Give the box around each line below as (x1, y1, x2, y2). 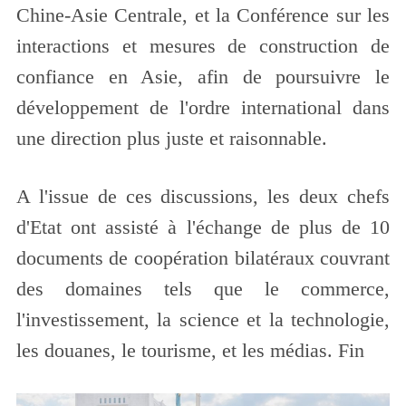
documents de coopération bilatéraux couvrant (15, 247, 391, 270)
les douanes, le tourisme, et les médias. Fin (15, 340, 364, 362)
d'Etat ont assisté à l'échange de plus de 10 (15, 217, 391, 239)
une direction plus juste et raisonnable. (15, 128, 327, 150)
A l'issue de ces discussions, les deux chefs (15, 186, 391, 208)
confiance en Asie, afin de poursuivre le (15, 66, 391, 89)
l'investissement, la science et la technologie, (15, 309, 391, 332)
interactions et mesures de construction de (15, 35, 391, 58)
